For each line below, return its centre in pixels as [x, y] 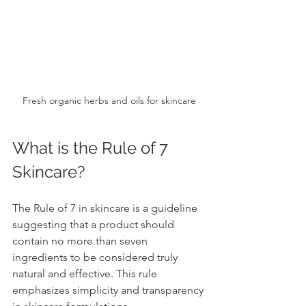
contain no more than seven [81, 241]
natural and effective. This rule [86, 274]
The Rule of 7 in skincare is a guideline [106, 208]
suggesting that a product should [95, 225]
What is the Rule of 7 [92, 148]
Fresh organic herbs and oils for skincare [109, 101]
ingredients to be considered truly [96, 258]
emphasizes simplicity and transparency [109, 290]
